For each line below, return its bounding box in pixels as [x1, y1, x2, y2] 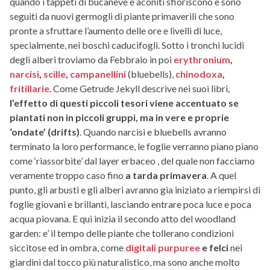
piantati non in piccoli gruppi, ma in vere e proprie [10, 111, 229, 123]
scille [43, 67, 66, 80]
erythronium [174, 53, 230, 65]
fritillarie [10, 82, 49, 94]
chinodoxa [175, 67, 222, 80]
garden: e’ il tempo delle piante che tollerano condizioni [10, 227, 234, 239]
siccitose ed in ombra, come [10, 241, 125, 253]
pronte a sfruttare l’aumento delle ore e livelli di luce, [10, 24, 222, 36]
